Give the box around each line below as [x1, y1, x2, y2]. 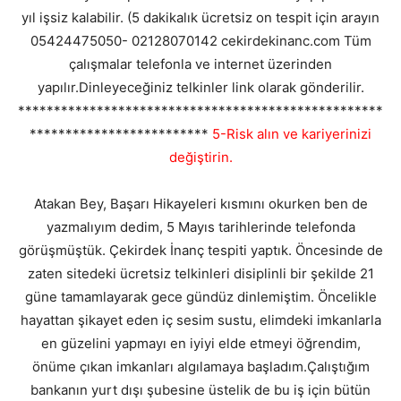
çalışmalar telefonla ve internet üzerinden [69, 55, 332, 73]
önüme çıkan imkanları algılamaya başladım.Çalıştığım [31, 358, 370, 376]
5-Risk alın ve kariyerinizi [212, 125, 371, 143]
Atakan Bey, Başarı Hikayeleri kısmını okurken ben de [33, 195, 368, 213]
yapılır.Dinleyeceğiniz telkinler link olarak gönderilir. [37, 79, 364, 97]
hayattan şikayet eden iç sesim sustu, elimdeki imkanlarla [20, 311, 381, 329]
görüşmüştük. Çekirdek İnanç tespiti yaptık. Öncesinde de [18, 242, 383, 260]
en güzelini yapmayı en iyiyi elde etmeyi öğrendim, [40, 335, 361, 353]
